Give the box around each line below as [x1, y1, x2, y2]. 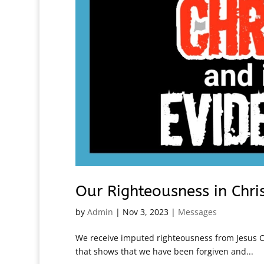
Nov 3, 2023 [122, 206, 169, 217]
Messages [177, 206, 217, 217]
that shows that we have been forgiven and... [75, 245, 253, 257]
